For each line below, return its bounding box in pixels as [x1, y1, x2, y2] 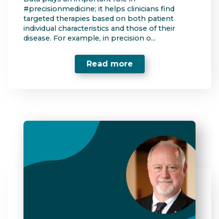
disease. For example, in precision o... [23, 33, 155, 43]
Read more [86, 59, 133, 69]
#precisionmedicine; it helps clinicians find [23, 4, 175, 13]
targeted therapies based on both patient [23, 14, 174, 23]
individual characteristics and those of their [23, 23, 175, 33]
